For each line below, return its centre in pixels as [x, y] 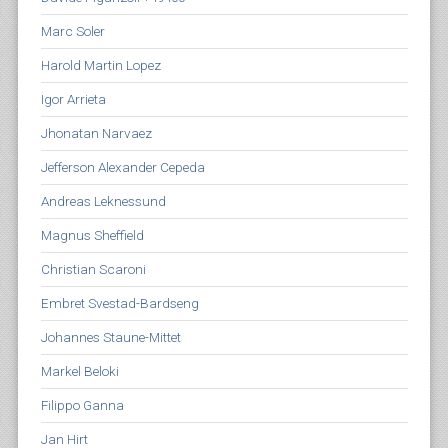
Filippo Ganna [82, 405]
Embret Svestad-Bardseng [119, 303]
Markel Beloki [79, 371]
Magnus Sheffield [92, 235]
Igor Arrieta [73, 99]
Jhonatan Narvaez [96, 133]
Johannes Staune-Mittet [110, 337]
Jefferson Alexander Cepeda [122, 167]
